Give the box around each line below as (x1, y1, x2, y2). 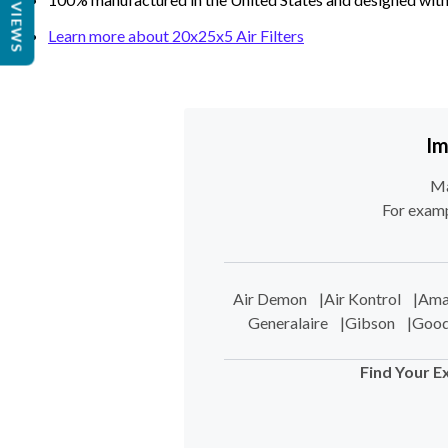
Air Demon (233, 289, 307, 308)
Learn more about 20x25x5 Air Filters (48, 26, 304, 45)
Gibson (344, 313, 395, 332)
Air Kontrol (324, 289, 401, 308)
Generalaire (247, 313, 328, 332)
